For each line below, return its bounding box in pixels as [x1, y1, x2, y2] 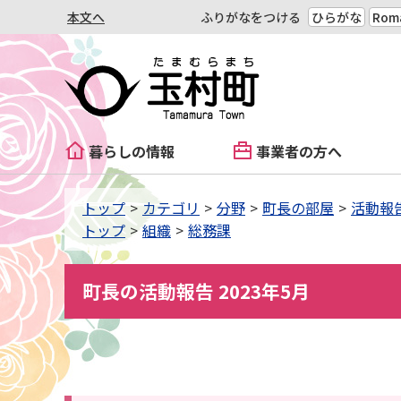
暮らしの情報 [89, 141, 175, 162]
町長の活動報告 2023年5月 [82, 277, 310, 304]
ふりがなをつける [200, 8, 301, 26]
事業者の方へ [256, 141, 342, 162]
